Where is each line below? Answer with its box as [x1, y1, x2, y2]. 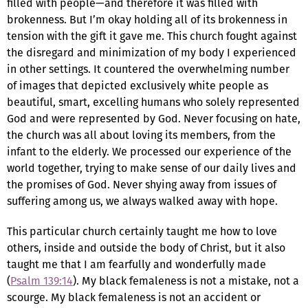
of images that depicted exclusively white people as [7, 77, 268, 93]
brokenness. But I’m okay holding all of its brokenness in [7, 11, 287, 27]
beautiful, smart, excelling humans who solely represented [7, 93, 300, 110]
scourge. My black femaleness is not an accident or [7, 289, 261, 305]
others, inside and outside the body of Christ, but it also [7, 239, 285, 256]
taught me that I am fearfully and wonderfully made [7, 256, 266, 272]
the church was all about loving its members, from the [7, 126, 276, 143]
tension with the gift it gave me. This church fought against [7, 27, 297, 44]
